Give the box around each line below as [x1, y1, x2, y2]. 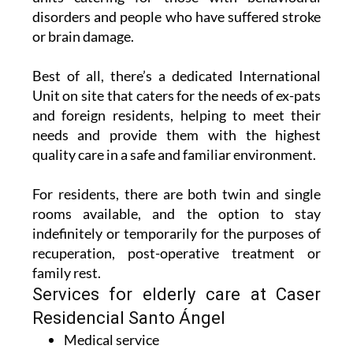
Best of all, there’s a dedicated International [32, 66, 321, 84]
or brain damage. [32, 27, 134, 45]
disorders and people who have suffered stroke [32, 7, 321, 25]
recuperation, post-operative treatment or [32, 243, 321, 262]
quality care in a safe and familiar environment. [32, 145, 316, 163]
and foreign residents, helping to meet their [32, 106, 321, 124]
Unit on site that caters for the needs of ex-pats [32, 86, 321, 104]
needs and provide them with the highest [32, 125, 321, 143]
